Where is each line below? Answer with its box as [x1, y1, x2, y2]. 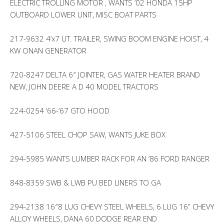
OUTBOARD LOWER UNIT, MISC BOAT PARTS [10, 9, 156, 19]
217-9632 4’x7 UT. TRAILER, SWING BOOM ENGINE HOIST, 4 [10, 33, 208, 43]
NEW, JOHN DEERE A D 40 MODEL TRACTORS [10, 81, 158, 91]
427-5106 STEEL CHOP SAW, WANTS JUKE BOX [10, 129, 165, 139]
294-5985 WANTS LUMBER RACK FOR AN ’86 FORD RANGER [10, 153, 209, 163]
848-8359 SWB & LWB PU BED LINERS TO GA [10, 177, 161, 187]
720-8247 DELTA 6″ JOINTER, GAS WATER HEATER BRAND [10, 69, 200, 79]
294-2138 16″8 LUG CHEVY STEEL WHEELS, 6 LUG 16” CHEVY [10, 201, 214, 211]
